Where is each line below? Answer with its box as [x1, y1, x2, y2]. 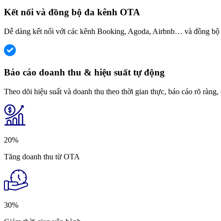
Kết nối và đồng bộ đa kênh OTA [4, 7, 140, 18]
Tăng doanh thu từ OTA [4, 152, 80, 161]
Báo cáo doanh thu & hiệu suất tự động [4, 67, 165, 78]
